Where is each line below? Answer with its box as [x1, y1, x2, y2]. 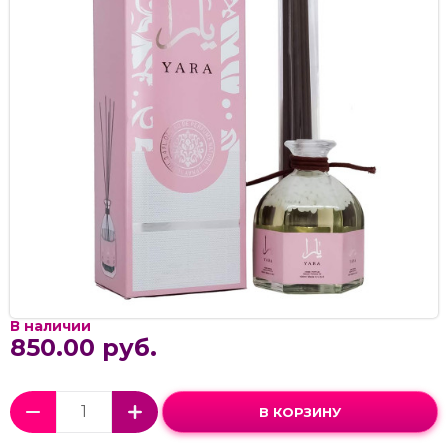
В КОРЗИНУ [259, 403, 341, 420]
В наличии [10, 316, 91, 335]
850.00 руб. [10, 332, 157, 362]
